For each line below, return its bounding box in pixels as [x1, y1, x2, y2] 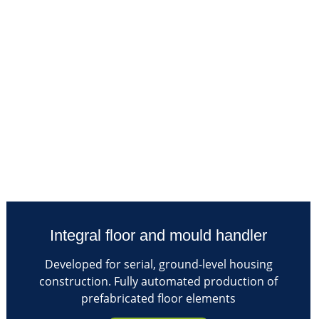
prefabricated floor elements [81, 290, 236, 306]
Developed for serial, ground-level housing [44, 256, 273, 272]
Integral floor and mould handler [50, 226, 268, 244]
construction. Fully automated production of [39, 273, 278, 289]
